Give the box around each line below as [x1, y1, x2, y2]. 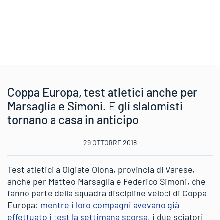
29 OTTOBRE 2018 [83, 138, 137, 147]
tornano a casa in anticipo [7, 112, 138, 127]
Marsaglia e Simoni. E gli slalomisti [7, 99, 183, 113]
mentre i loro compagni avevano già [40, 199, 179, 210]
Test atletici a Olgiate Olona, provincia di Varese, [7, 164, 195, 175]
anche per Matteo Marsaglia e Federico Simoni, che [7, 176, 206, 187]
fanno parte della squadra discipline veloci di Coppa [7, 188, 207, 198]
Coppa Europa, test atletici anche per [7, 85, 197, 99]
